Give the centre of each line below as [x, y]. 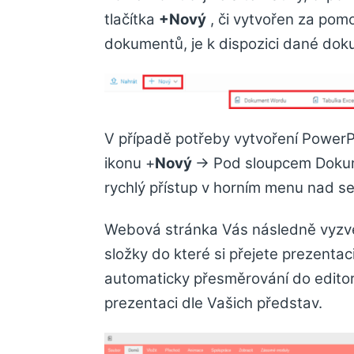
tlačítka [132, 20]
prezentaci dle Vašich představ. [213, 303]
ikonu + [130, 163]
